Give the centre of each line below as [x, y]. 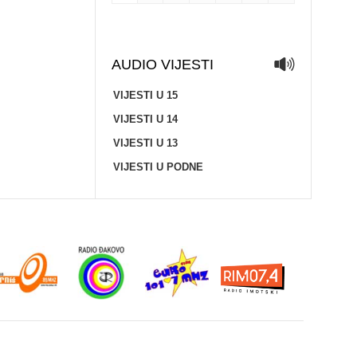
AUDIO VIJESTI [162, 65]
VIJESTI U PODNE [158, 167]
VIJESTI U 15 [145, 95]
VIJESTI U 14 [145, 119]
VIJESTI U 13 [145, 143]
